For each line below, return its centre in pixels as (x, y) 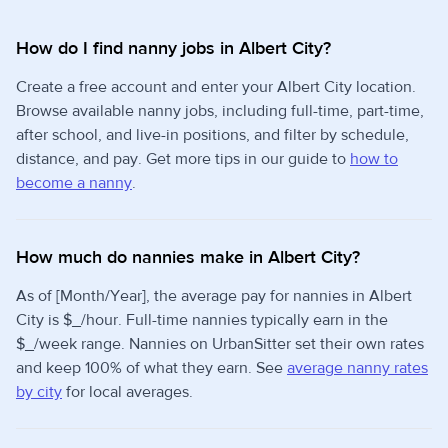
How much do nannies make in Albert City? (188, 257)
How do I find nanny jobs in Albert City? (173, 48)
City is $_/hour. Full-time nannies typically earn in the (202, 320)
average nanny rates (357, 368)
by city (39, 392)
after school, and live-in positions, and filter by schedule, (212, 135)
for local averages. (127, 392)
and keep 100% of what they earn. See (151, 368)
